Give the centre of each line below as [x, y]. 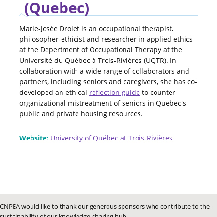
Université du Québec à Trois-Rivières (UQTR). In [98, 60]
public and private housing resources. [81, 113]
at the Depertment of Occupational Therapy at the [101, 49]
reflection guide [115, 92]
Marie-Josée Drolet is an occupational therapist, [96, 28]
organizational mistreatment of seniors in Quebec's [103, 103]
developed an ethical [54, 92]
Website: [34, 138]
